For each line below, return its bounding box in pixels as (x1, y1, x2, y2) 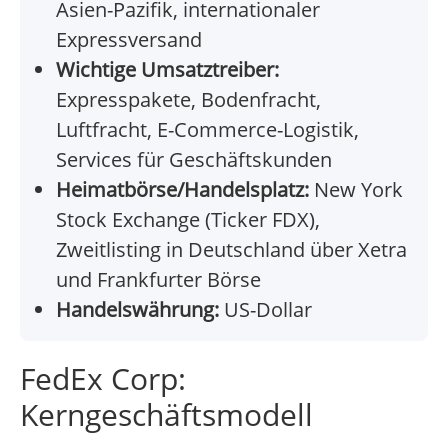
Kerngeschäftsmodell (20, 394, 313, 436)
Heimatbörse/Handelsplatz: (56, 176, 309, 204)
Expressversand (56, 26, 202, 54)
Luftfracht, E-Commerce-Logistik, (56, 116, 359, 144)
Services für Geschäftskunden (56, 146, 332, 174)
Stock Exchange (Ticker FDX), (56, 206, 320, 234)
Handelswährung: (56, 296, 219, 324)
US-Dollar (219, 296, 312, 324)
